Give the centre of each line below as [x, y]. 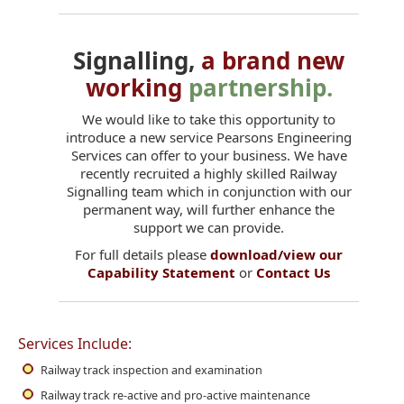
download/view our [276, 254]
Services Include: [75, 343]
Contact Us [293, 272]
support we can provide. [209, 227]
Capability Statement [161, 272]
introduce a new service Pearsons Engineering [209, 137]
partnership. [260, 87]
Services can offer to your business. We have [209, 155]
